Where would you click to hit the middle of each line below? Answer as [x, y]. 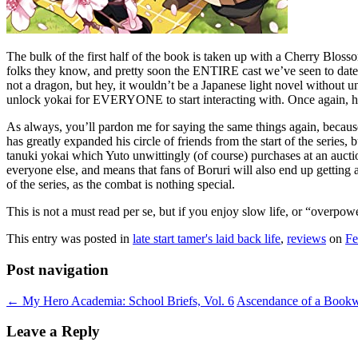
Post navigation [58, 270]
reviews [306, 239]
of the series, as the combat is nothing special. [121, 185]
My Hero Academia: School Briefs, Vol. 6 [127, 300]
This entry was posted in [70, 239]
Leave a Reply [53, 332]
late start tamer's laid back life [207, 239]
